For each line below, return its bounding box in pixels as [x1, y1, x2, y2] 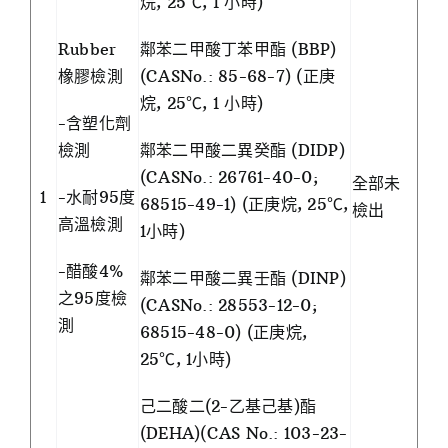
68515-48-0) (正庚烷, [140, 322, 308, 343]
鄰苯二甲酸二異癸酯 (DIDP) [140, 140, 345, 161]
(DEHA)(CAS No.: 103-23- [140, 423, 348, 444]
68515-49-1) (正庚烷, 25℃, [140, 194, 349, 215]
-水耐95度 [58, 187, 136, 208]
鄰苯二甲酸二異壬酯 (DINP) [140, 268, 346, 289]
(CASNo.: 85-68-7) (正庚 [140, 66, 336, 87]
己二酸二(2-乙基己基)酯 [140, 396, 317, 417]
